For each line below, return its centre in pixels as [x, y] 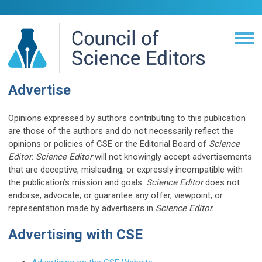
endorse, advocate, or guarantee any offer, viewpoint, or [116, 195]
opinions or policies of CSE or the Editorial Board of [108, 144]
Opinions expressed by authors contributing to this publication [127, 118]
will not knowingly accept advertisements [173, 157]
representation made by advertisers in [82, 208]
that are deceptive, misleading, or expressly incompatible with [125, 170]
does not [223, 182]
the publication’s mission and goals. [77, 182]
